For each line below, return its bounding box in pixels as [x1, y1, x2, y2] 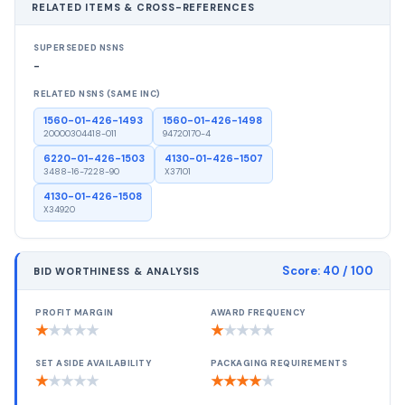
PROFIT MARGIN [35, 307, 114, 318]
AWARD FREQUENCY [211, 307, 306, 318]
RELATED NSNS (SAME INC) [33, 89, 161, 99]
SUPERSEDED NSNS [33, 42, 125, 53]
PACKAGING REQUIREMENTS [211, 358, 347, 369]
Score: [282, 263, 323, 278]
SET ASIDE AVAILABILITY [35, 358, 151, 369]
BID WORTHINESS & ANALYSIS [33, 264, 200, 278]
